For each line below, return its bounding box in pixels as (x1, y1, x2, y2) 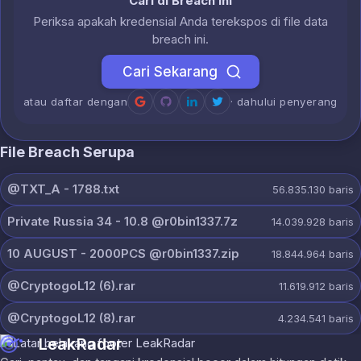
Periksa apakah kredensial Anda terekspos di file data (33, 14, 328, 29)
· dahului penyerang (230, 95, 338, 108)
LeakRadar (39, 334, 123, 354)
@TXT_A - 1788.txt (7, 181, 119, 197)
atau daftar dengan (23, 95, 128, 108)
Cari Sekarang (122, 64, 218, 80)
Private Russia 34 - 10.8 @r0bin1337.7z (7, 214, 238, 229)
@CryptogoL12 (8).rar (7, 310, 135, 326)
